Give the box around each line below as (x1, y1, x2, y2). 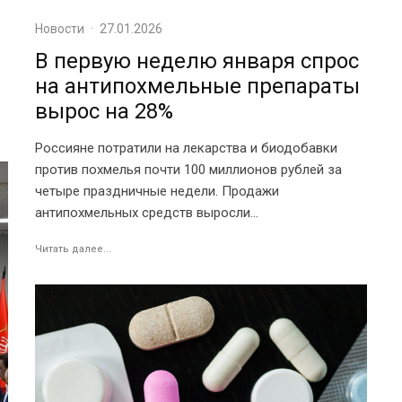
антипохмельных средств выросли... (35, 205, 258, 222)
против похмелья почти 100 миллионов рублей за (35, 162, 342, 179)
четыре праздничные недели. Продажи (35, 183, 279, 200)
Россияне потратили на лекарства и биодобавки (35, 140, 337, 157)
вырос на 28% (35, 99, 173, 125)
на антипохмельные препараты (35, 74, 360, 100)
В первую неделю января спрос (35, 48, 359, 74)
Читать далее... (35, 243, 111, 256)
